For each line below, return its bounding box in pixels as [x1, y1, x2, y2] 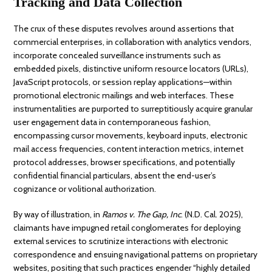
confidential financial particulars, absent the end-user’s [13, 169, 217, 181]
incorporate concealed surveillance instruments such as [13, 49, 222, 61]
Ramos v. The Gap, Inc [102, 208, 182, 220]
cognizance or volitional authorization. [13, 183, 157, 194]
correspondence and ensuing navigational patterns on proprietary [13, 248, 258, 260]
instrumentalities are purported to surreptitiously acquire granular [13, 103, 253, 114]
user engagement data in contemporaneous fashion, [13, 116, 211, 127]
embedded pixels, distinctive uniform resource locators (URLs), [13, 63, 249, 74]
